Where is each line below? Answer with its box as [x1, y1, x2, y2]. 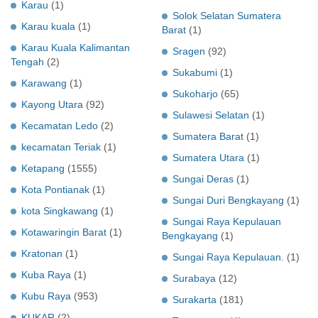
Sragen [172, 45, 205, 57]
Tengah [11, 55, 44, 67]
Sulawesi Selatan [172, 109, 249, 121]
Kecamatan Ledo [21, 119, 98, 131]
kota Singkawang [21, 204, 98, 216]
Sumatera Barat [172, 130, 243, 142]
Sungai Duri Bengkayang [172, 194, 284, 206]
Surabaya [172, 272, 216, 284]
